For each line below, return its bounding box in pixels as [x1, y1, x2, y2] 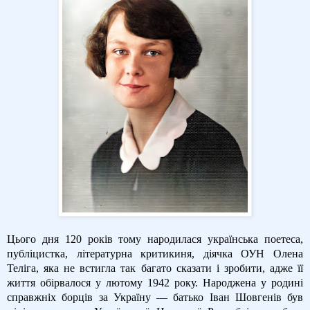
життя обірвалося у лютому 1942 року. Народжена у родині [7, 276, 303, 289]
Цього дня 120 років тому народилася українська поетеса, [7, 232, 303, 245]
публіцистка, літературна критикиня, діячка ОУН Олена [7, 247, 303, 259]
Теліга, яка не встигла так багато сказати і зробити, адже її [7, 262, 303, 274]
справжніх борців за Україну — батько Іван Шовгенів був [7, 291, 303, 303]
